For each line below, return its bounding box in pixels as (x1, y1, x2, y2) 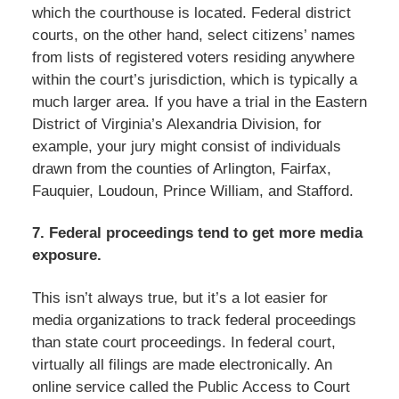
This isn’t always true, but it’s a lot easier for (31, 289, 328, 306)
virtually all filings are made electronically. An (31, 355, 332, 373)
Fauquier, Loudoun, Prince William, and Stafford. (31, 182, 354, 199)
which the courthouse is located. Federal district (31, 4, 351, 21)
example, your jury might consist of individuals (31, 137, 341, 155)
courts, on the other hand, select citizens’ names (31, 26, 355, 44)
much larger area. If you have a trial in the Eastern (31, 93, 367, 110)
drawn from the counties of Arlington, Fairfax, (31, 159, 331, 177)
